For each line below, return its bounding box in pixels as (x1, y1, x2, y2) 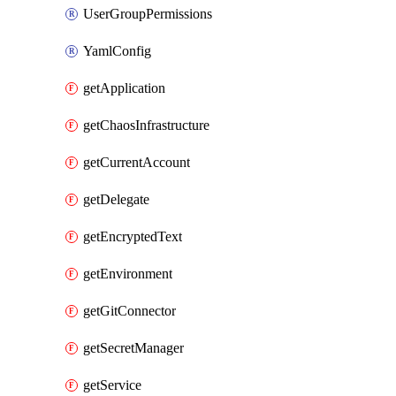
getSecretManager (83, 340, 184, 355)
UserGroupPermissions (83, 6, 212, 21)
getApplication (83, 80, 165, 95)
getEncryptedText (83, 229, 182, 244)
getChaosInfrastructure (83, 118, 209, 133)
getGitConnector (83, 303, 176, 318)
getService (83, 377, 141, 392)
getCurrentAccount (83, 155, 190, 170)
